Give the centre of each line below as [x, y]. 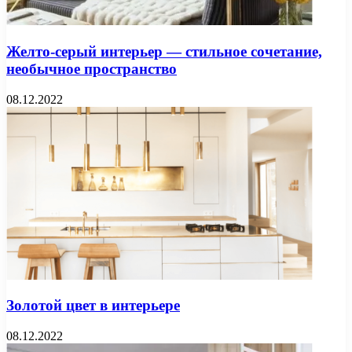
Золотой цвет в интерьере [93, 306]
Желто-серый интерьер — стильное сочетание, [164, 51]
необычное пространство [92, 68]
